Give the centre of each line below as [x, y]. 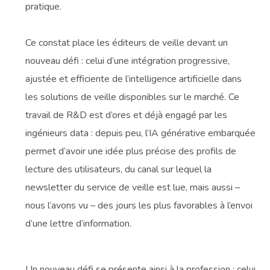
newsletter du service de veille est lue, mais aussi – [133, 188]
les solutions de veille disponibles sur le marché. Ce [133, 97]
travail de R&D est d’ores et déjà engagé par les [127, 115]
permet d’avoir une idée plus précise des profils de [131, 152]
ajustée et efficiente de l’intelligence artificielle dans [134, 79]
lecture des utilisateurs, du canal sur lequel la [119, 170]
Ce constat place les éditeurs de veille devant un [127, 43]
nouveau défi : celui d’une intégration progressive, [128, 61]
